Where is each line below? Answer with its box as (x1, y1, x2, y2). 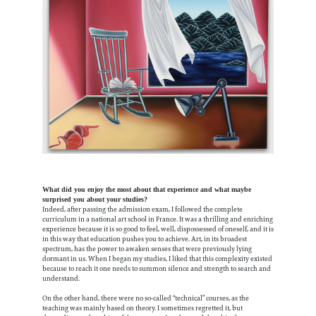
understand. (42, 274, 80, 283)
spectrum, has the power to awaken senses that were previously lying (42, 244, 252, 253)
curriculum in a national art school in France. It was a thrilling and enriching (42, 214, 273, 224)
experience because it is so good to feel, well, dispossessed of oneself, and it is (42, 224, 274, 233)
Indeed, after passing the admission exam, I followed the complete (42, 205, 243, 214)
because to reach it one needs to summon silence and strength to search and (42, 264, 271, 273)
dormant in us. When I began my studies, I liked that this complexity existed (42, 254, 272, 263)
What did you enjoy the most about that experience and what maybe (42, 186, 251, 193)
